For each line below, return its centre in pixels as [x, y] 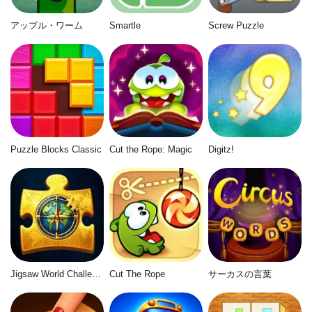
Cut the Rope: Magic [150, 150]
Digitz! [221, 150]
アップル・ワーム [47, 25]
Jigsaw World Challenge [96, 274]
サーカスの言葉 [240, 274]
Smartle [125, 25]
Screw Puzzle [236, 25]
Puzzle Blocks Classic [56, 150]
